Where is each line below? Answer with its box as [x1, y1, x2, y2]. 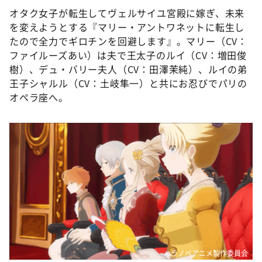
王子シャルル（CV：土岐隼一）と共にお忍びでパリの [9, 75, 247, 90]
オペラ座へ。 [9, 89, 68, 104]
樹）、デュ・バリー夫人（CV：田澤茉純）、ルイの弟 [9, 61, 247, 76]
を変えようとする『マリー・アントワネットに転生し [9, 19, 245, 34]
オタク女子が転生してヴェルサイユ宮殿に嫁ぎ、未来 [9, 5, 245, 20]
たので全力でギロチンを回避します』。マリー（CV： [9, 33, 247, 48]
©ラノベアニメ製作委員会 [165, 247, 248, 258]
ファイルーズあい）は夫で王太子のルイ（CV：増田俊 [9, 47, 247, 62]
